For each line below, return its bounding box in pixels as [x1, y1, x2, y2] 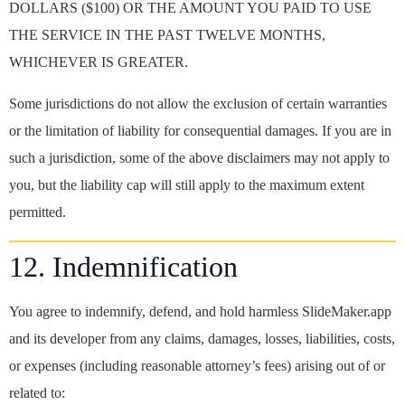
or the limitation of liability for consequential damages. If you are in [9, 123, 391, 138]
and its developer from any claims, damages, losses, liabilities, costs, [9, 331, 395, 346]
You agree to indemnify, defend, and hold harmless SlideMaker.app [9, 304, 391, 319]
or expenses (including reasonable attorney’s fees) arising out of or [9, 358, 385, 373]
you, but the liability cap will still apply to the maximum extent [9, 177, 364, 193]
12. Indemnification [9, 250, 238, 283]
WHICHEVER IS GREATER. [9, 54, 188, 70]
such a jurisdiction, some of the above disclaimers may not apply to [9, 150, 390, 165]
